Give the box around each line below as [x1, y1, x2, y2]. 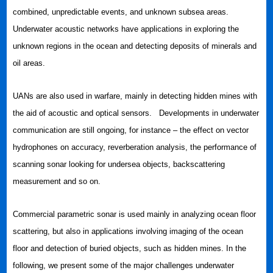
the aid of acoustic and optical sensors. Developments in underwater [13, 108, 260, 118]
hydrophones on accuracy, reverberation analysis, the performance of [13, 143, 257, 152]
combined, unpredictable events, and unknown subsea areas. [13, 7, 229, 16]
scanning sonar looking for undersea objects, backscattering [13, 160, 225, 169]
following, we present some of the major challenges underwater [13, 261, 235, 270]
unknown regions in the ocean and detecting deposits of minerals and [13, 41, 257, 51]
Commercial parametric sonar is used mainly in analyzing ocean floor [13, 210, 257, 219]
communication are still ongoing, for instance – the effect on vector [13, 126, 249, 135]
